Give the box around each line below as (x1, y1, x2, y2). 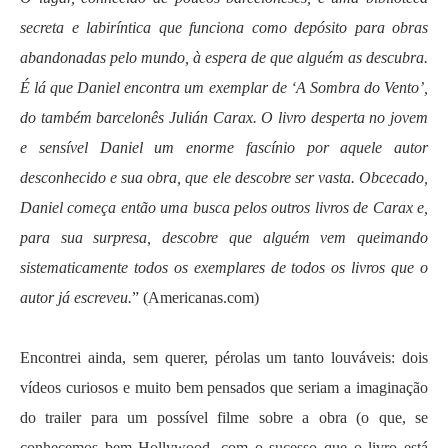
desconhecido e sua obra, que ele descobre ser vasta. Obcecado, (20, 169, 428, 186)
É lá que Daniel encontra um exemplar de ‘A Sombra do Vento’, (20, 79, 428, 96)
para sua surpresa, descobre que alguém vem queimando (20, 229, 428, 246)
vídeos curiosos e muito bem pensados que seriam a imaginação (20, 379, 428, 396)
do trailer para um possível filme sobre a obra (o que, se (20, 409, 428, 426)
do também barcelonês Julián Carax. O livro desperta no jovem (20, 109, 428, 126)
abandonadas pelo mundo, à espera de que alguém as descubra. (20, 49, 428, 66)
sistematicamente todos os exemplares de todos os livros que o (20, 259, 428, 276)
